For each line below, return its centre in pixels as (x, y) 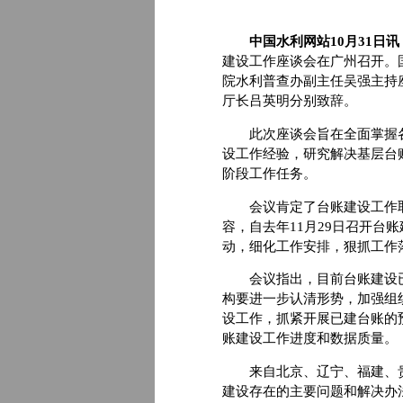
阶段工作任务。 (269, 173)
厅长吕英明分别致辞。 (290, 101)
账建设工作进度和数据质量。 (310, 339)
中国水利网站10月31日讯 (318, 42)
